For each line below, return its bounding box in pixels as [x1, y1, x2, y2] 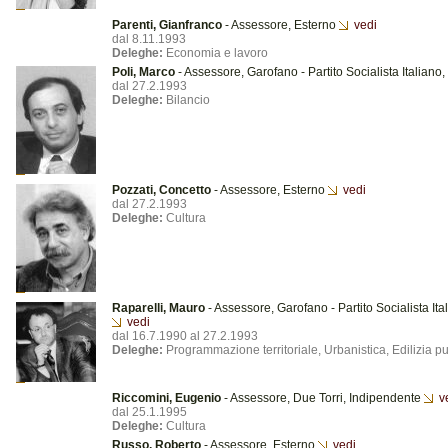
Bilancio [163, 93, 210, 107]
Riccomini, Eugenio [112, 391, 221, 405]
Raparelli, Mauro [112, 301, 205, 315]
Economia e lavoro [163, 46, 268, 60]
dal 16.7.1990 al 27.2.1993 [112, 329, 258, 343]
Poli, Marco [112, 65, 175, 79]
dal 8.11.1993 [112, 32, 186, 46]
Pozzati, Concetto [112, 183, 211, 197]
